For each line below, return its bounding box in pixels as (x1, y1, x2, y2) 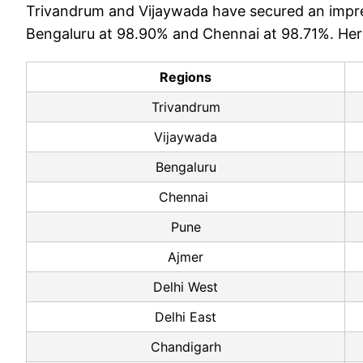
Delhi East (155, 309, 216, 326)
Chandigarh (150, 339, 221, 356)
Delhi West (153, 279, 218, 296)
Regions (160, 69, 211, 86)
